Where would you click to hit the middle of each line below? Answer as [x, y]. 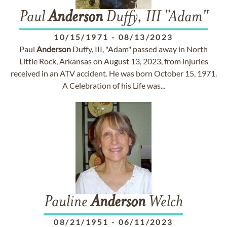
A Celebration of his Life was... [113, 85]
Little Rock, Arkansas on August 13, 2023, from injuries [113, 61]
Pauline [67, 203]
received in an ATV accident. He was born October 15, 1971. [113, 73]
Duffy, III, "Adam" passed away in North [139, 49]
